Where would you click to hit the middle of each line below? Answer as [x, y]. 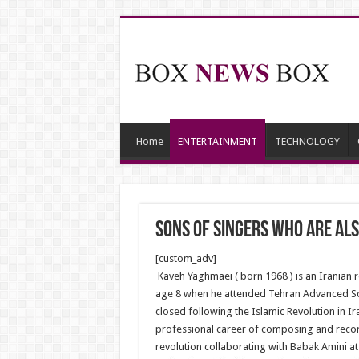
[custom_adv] [186, 258]
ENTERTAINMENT [217, 141]
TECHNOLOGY [307, 141]
